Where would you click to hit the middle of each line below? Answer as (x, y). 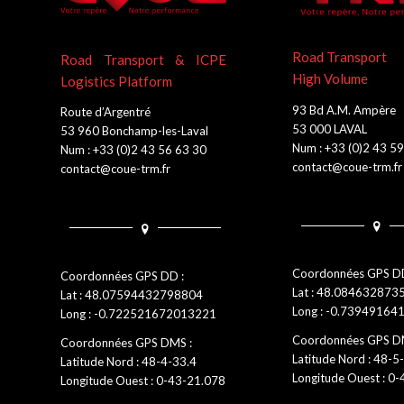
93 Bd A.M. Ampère (344, 110)
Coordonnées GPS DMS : (126, 342)
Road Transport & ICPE (143, 59)
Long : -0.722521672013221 (138, 313)
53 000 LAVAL (330, 129)
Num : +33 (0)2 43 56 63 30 (133, 150)
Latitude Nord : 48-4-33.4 (129, 361)
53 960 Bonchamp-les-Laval (134, 131)
